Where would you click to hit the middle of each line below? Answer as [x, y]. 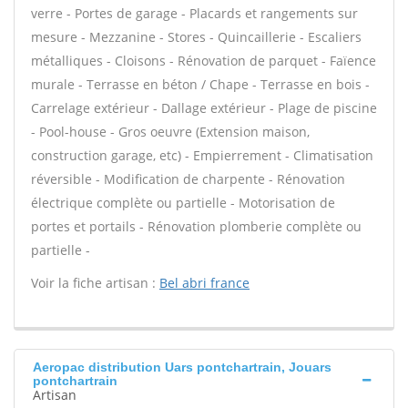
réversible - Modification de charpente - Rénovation [188, 179]
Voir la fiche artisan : [95, 283]
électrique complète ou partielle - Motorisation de [183, 203]
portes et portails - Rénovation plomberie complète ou [196, 226]
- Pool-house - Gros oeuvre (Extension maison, [170, 132]
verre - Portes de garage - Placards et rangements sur [194, 13]
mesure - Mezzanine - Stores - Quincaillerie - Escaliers [196, 37]
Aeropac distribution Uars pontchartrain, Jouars [182, 367]
